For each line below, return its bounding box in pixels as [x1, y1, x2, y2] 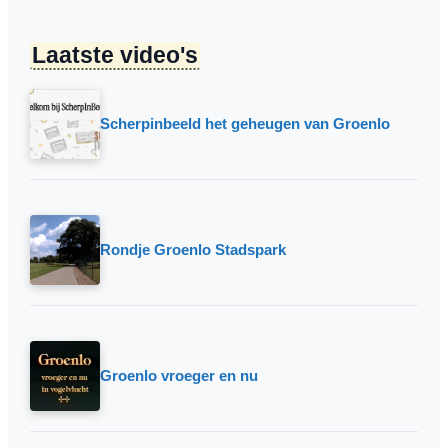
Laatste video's [32, 41, 198, 68]
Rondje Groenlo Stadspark [100, 240, 286, 258]
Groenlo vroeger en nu [100, 366, 258, 384]
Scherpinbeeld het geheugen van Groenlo [100, 114, 390, 132]
